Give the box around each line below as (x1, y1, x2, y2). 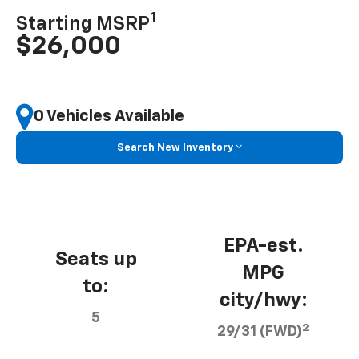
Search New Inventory (117, 142, 233, 153)
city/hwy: (219, 291, 308, 311)
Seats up (54, 250, 137, 270)
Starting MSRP (16, 14, 151, 34)
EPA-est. (223, 236, 304, 256)
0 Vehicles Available (34, 108, 185, 125)
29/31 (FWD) (217, 325, 302, 340)
